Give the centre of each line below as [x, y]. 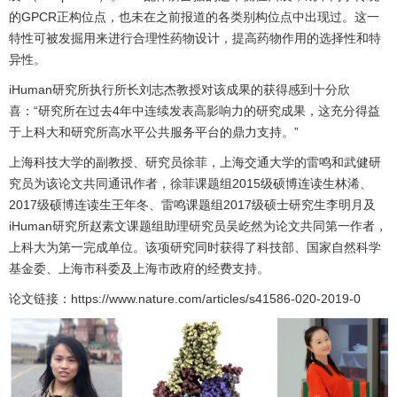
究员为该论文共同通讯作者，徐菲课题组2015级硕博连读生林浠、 [191, 183]
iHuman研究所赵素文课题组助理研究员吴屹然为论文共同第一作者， [198, 226]
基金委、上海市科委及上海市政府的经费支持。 [139, 268]
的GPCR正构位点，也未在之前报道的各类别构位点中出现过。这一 [194, 16]
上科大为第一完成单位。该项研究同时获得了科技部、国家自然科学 [195, 247]
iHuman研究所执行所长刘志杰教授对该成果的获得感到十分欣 [179, 89]
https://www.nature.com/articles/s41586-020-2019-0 [216, 298]
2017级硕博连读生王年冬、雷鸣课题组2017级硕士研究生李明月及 [192, 204]
